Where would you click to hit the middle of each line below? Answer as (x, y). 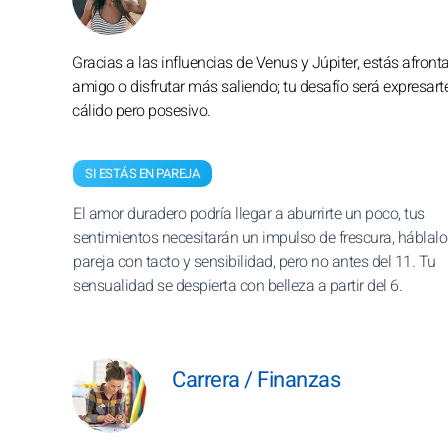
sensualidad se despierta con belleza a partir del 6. (237, 286)
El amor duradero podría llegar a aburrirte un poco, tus (249, 214)
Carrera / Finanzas (256, 380)
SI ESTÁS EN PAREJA (142, 173)
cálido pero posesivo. (141, 111)
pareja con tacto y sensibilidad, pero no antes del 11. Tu (254, 262)
